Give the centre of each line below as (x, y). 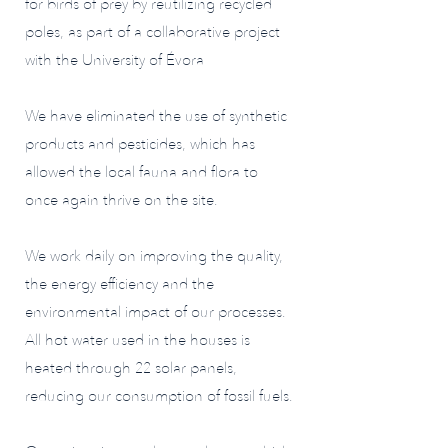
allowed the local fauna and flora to (141, 172)
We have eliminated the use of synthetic (156, 116)
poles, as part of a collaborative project (152, 32)
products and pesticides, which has (140, 144)
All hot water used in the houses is (137, 340)
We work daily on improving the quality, (154, 256)
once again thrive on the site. (121, 200)
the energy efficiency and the (119, 284)
